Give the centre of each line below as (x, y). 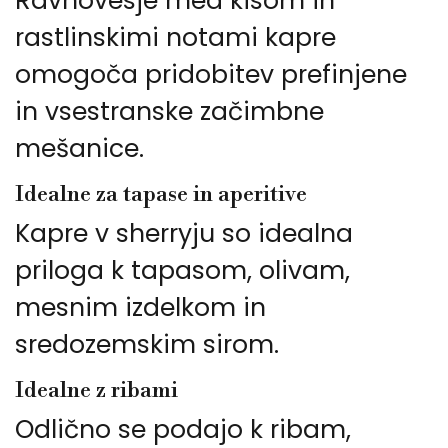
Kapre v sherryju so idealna (184, 234)
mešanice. (79, 149)
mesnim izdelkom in (140, 308)
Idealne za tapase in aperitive (161, 195)
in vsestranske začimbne (169, 112)
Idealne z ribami (96, 391)
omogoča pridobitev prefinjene (211, 75)
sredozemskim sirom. (147, 345)
